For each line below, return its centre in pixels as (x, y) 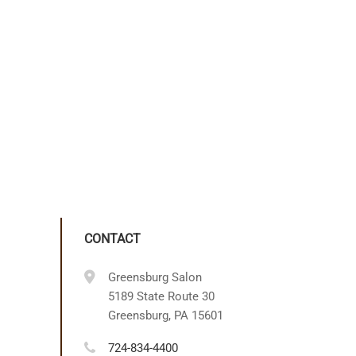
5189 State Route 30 (161, 296)
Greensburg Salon (155, 277)
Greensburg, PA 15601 (166, 315)
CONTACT (112, 238)
